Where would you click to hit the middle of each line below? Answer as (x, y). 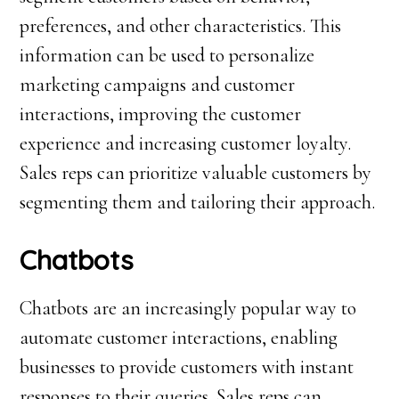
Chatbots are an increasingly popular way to (188, 308)
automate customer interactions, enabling (179, 338)
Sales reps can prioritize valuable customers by (196, 173)
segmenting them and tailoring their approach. (198, 202)
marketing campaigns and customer (158, 85)
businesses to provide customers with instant (187, 367)
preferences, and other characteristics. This (181, 26)
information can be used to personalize (167, 55)
